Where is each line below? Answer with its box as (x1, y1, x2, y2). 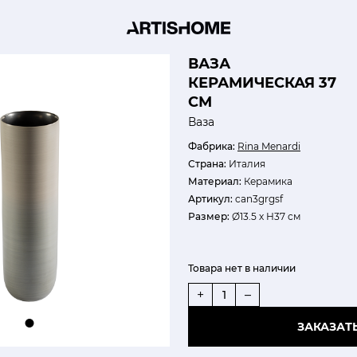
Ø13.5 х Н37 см (229, 210, 300, 222)
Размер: (188, 210, 229, 222)
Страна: (188, 158, 226, 170)
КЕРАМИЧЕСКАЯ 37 (188, 74, 336, 92)
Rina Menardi (237, 140, 300, 152)
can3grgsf (233, 193, 283, 205)
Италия (226, 158, 265, 170)
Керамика (241, 175, 292, 187)
